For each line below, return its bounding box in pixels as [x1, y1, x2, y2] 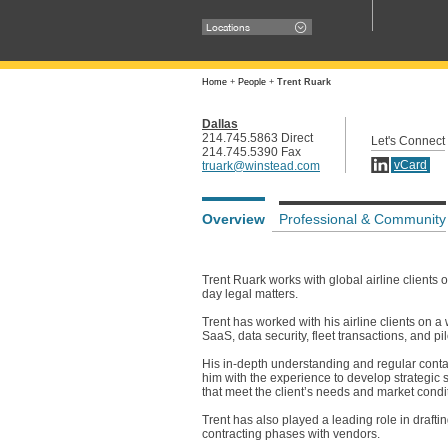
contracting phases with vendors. [202, 427, 380, 441]
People [238, 77, 266, 87]
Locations [205, 21, 250, 33]
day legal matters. [202, 287, 298, 301]
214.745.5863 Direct [202, 131, 313, 145]
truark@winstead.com [202, 159, 320, 173]
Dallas [202, 117, 238, 131]
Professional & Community [279, 211, 446, 227]
